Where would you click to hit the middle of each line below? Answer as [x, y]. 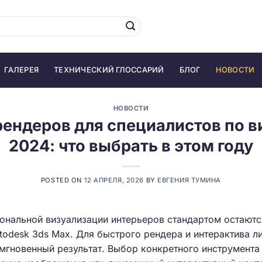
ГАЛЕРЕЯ [22, 70]
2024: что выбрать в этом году [131, 146]
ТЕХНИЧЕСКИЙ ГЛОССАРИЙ [109, 70]
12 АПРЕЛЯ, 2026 [114, 180]
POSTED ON [62, 180]
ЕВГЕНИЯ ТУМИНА [189, 180]
